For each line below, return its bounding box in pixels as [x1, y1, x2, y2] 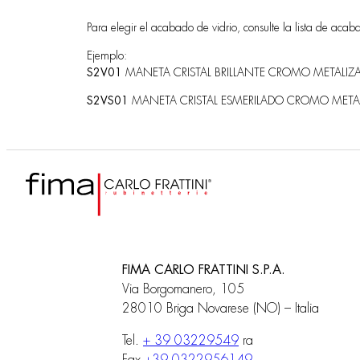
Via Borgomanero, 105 [122, 282, 244, 296]
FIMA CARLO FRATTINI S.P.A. [122, 263, 297, 276]
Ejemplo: [87, 49, 127, 61]
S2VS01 [87, 94, 129, 106]
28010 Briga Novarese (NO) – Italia [122, 301, 319, 315]
